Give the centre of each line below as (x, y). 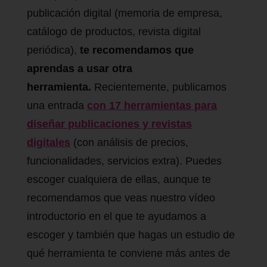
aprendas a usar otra (80, 69)
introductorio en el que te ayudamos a (117, 217)
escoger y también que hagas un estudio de (131, 235)
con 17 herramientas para (152, 106)
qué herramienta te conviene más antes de (128, 254)
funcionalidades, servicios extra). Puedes (124, 161)
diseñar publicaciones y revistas (109, 124)
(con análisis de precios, (129, 143)
